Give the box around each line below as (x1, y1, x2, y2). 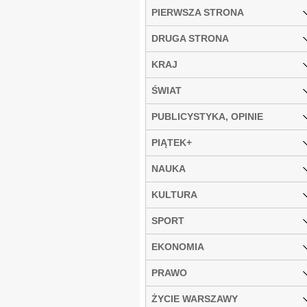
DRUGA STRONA (151, 32, 229, 44)
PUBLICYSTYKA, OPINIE (151, 110, 263, 122)
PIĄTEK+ (151, 136, 192, 148)
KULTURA (151, 188, 197, 200)
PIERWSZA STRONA (151, 6, 244, 18)
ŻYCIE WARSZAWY (151, 293, 238, 304)
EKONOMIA (151, 241, 204, 252)
